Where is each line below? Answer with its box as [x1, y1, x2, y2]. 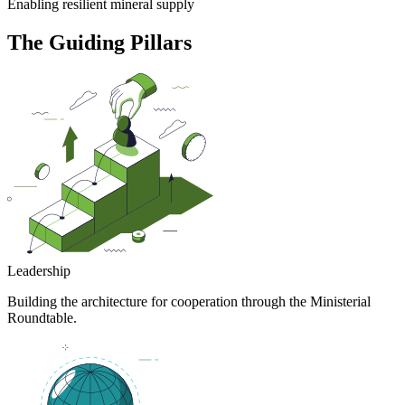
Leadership [7, 263, 71, 279]
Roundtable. [7, 310, 77, 326]
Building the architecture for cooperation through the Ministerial [7, 294, 371, 310]
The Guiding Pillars [7, 31, 192, 55]
